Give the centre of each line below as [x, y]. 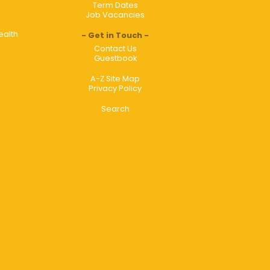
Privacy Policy [115, 88]
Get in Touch [115, 35]
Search [115, 108]
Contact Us [115, 48]
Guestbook [115, 58]
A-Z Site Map [115, 78]
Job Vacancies [115, 14]
